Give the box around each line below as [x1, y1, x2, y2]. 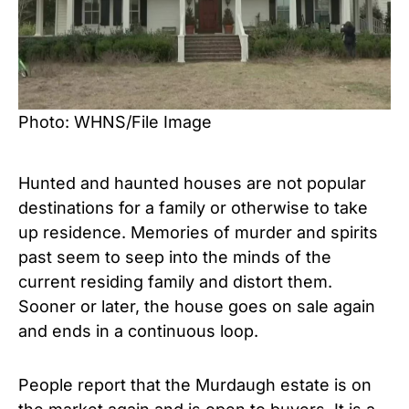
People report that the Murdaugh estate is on [18, 374, 372, 394]
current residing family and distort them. [18, 271, 332, 291]
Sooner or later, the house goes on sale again [18, 296, 375, 316]
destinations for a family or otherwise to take [18, 197, 368, 217]
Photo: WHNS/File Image [18, 111, 212, 131]
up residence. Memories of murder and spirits [18, 222, 378, 242]
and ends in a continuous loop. [18, 320, 258, 341]
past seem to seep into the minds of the [18, 246, 331, 267]
